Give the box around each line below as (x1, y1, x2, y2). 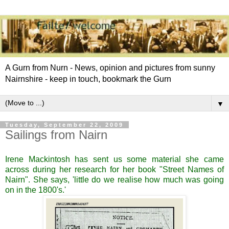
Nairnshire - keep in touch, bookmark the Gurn (5, 74, 171, 83)
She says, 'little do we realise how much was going (33, 175, 224, 184)
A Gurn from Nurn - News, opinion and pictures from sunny (5, 63, 215, 72)
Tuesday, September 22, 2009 (5, 121, 124, 128)
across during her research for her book (5, 165, 159, 174)
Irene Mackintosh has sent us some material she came (5, 154, 224, 164)
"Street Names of (159, 165, 224, 174)
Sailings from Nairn (5, 127, 107, 142)
